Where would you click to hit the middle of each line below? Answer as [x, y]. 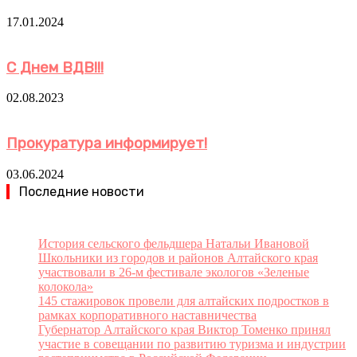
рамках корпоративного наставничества [147, 315]
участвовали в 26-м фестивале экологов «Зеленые [174, 272]
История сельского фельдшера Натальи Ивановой [174, 243]
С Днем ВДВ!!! [55, 67]
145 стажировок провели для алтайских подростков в [184, 300]
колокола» [66, 286]
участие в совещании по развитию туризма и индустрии [192, 343]
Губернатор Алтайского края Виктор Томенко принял [184, 329]
